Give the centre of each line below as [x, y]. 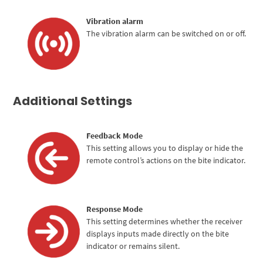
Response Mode [115, 209]
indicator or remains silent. [133, 246]
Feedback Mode [115, 135]
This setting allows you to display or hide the [165, 148]
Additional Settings [73, 101]
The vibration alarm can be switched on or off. [166, 33]
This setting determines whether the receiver [165, 221]
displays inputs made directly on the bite [158, 233]
